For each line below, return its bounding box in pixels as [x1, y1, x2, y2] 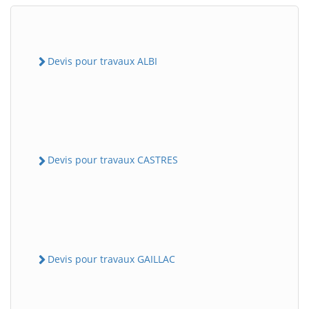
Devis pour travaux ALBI [48, 54, 157, 68]
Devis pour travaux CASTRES [48, 153, 178, 167]
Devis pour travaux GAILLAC [48, 252, 175, 266]
